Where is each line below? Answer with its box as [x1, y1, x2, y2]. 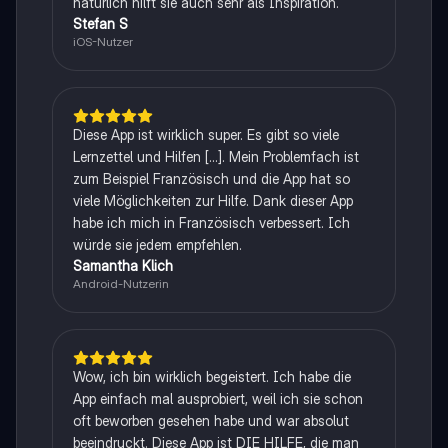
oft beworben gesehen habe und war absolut [72, 412, 349, 430]
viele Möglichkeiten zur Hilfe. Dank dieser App [72, 192, 353, 210]
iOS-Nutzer [72, 34, 133, 50]
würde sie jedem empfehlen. [72, 236, 242, 254]
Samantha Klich [72, 257, 173, 275]
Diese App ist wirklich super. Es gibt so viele [72, 126, 339, 144]
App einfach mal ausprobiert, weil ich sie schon [72, 390, 363, 408]
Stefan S [72, 15, 128, 33]
